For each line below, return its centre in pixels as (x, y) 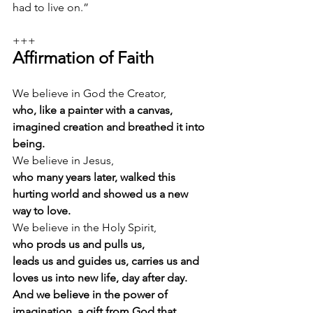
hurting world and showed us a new (102, 194)
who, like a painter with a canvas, (94, 110)
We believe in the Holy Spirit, (86, 227)
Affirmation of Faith (83, 57)
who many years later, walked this (95, 177)
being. (29, 143)
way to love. (42, 210)
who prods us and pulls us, (79, 244)
